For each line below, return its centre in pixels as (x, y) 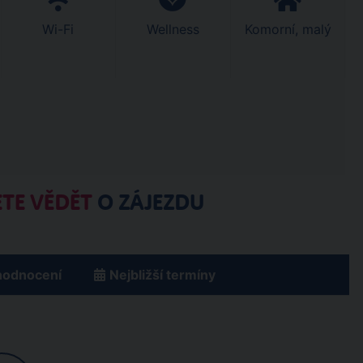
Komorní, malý (288, 29)
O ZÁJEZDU (148, 203)
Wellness (173, 29)
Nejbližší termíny (162, 275)
